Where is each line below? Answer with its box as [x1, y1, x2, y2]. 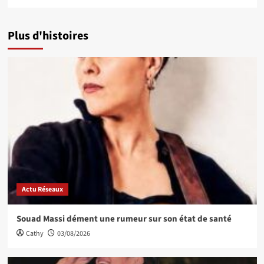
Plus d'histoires [7, 27, 88, 44]
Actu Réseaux [21, 184, 63, 194]
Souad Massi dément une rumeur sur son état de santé [16, 212, 232, 225]
